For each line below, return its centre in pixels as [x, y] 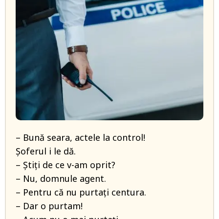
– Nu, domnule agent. [61, 179]
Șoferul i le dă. [46, 151]
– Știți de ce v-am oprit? [66, 165]
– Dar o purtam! [49, 206]
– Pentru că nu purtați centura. [81, 192]
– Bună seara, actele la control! [80, 138]
